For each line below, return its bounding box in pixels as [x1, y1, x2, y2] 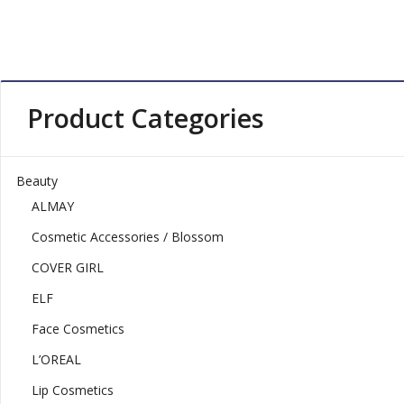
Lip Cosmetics [31, 381, 114, 399]
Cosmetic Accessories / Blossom [31, 228, 224, 246]
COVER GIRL [31, 259, 104, 277]
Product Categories [26, 99, 264, 135]
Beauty [15, 172, 58, 190]
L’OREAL [31, 351, 81, 369]
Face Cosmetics [31, 320, 124, 338]
